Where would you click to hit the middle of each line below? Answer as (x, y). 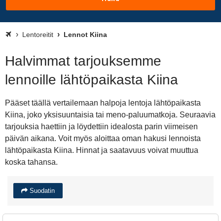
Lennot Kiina (84, 35)
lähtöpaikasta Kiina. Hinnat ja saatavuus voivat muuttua (102, 150)
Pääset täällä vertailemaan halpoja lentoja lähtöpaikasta (103, 103)
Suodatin (41, 191)
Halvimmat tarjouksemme (83, 61)
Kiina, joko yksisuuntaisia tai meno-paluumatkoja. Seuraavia (110, 115)
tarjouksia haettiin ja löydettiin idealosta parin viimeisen (101, 127)
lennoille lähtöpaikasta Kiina (92, 80)
